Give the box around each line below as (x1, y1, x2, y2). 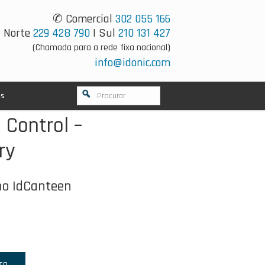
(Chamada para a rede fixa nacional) (33, 41, 170, 54)
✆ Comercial (53, 11, 115, 27)
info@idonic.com (95, 55, 170, 70)
